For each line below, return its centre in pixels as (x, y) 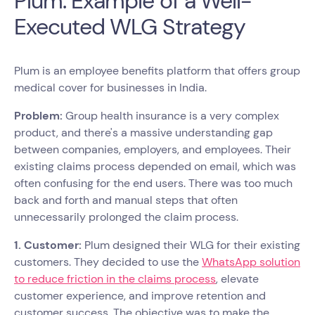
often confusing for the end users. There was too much (153, 183)
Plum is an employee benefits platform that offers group (157, 70)
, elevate (237, 278)
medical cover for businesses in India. (112, 87)
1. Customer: (49, 245)
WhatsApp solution (251, 262)
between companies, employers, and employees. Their (153, 149)
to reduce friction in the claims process (115, 278)
